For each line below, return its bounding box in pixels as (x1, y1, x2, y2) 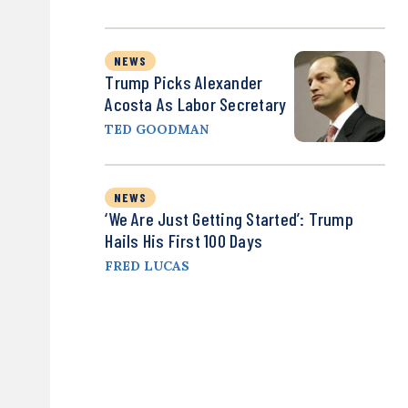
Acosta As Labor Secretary (105, 93, 287, 116)
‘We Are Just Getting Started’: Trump (105, 208, 353, 230)
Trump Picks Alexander (105, 71, 263, 94)
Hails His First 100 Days (105, 229, 263, 252)
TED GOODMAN (105, 121, 209, 138)
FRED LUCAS (105, 258, 190, 275)
